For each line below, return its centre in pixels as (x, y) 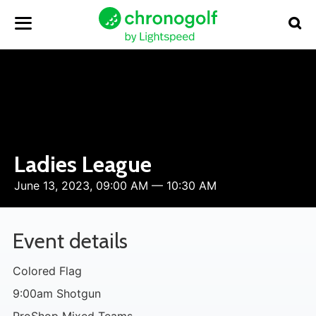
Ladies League (83, 164)
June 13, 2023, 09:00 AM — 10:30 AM (115, 186)
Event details (70, 241)
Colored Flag (47, 271)
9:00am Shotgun (57, 293)
